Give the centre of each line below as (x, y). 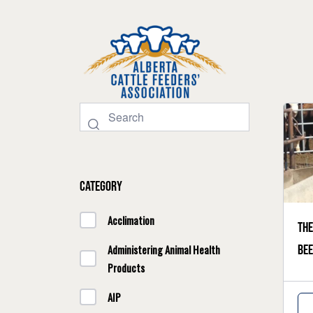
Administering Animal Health (164, 249)
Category (101, 187)
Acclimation (131, 220)
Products (126, 268)
